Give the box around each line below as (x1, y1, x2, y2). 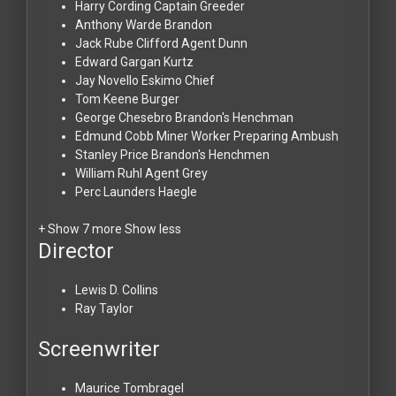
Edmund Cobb (75, 128, 154, 143)
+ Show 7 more (38, 221, 125, 236)
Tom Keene (75, 91, 139, 106)
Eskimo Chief (141, 72, 215, 88)
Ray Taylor (75, 301, 133, 316)
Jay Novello (75, 72, 139, 88)
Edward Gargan (75, 54, 161, 69)
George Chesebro (75, 110, 172, 125)
